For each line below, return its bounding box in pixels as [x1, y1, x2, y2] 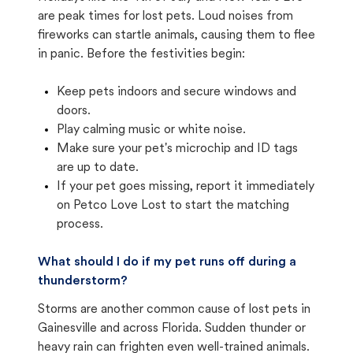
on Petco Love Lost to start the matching [57, 199, 289, 212]
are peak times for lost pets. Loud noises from [38, 10, 293, 23]
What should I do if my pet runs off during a [38, 256, 296, 269]
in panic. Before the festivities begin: [38, 48, 245, 61]
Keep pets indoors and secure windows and [57, 86, 296, 98]
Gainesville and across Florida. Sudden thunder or [38, 322, 306, 335]
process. [57, 218, 103, 231]
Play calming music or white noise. [57, 124, 246, 136]
